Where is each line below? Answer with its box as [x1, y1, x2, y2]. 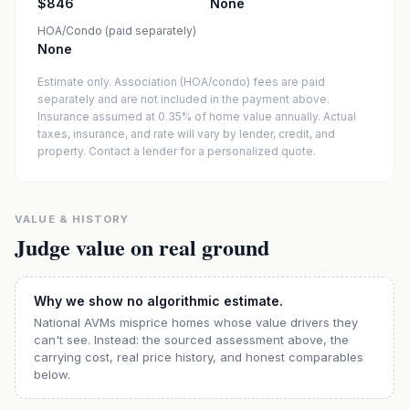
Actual [323, 110, 356, 123]
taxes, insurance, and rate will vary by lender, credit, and [37, 127, 335, 141]
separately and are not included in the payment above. [37, 92, 330, 106]
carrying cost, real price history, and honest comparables [34, 350, 363, 364]
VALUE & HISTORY [15, 213, 130, 225]
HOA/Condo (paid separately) [37, 24, 196, 37]
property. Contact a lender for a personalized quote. [37, 144, 316, 158]
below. [34, 367, 70, 382]
